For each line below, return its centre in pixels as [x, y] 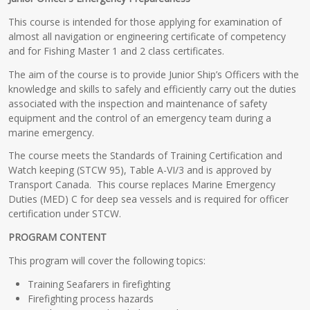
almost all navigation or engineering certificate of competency [147, 36]
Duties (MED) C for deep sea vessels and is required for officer [149, 199]
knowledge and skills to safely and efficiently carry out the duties [153, 89]
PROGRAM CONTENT [58, 237]
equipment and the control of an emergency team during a [140, 118]
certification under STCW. [65, 214]
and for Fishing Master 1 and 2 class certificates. [117, 51]
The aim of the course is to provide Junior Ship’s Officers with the [154, 74]
